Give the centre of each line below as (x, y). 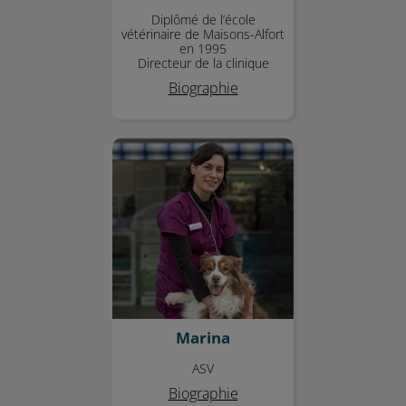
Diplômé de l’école (203, 19)
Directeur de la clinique (203, 63)
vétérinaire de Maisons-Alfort (203, 34)
